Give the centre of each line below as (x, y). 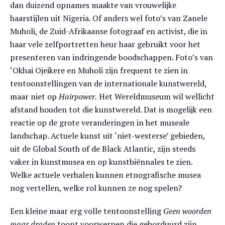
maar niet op (33, 96)
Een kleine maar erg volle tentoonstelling (87, 211)
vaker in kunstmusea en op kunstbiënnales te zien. (101, 162)
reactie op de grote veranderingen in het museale (100, 123)
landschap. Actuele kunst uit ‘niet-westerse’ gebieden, (107, 136)
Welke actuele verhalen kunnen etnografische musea (105, 175)
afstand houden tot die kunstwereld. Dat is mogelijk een (111, 109)
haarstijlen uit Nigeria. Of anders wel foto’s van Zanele (109, 18)
